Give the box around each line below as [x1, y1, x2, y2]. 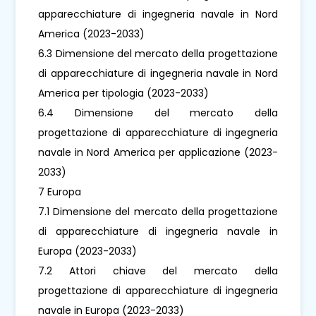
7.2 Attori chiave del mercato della [38, 263, 278, 278]
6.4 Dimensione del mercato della [38, 105, 278, 120]
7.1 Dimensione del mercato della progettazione [38, 204, 278, 219]
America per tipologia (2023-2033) [38, 85, 209, 100]
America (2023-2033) [38, 26, 145, 41]
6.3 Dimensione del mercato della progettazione [38, 46, 278, 61]
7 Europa [38, 184, 82, 199]
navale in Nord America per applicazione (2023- [38, 145, 278, 159]
